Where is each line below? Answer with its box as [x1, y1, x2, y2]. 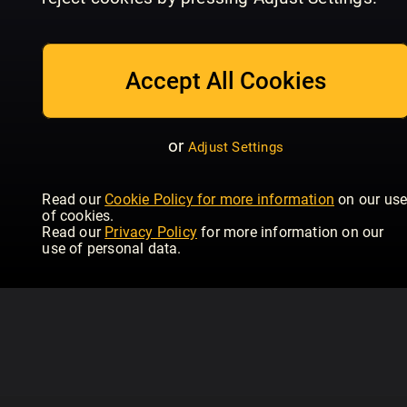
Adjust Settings [188, 138, 284, 155]
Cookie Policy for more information [104, 190, 334, 208]
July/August [34, 20, 108, 35]
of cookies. [42, 206, 114, 224]
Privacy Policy [104, 223, 197, 241]
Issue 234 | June [212, 20, 313, 35]
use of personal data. [42, 239, 182, 257]
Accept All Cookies [125, 67, 326, 95]
